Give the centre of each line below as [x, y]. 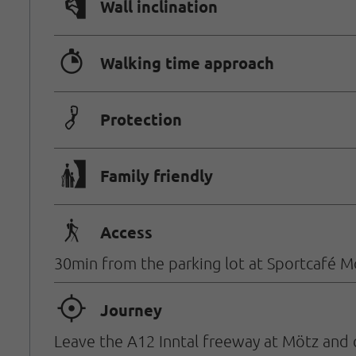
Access [126, 232]
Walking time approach [187, 63]
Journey [131, 310]
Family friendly [157, 176]
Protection [141, 120]
